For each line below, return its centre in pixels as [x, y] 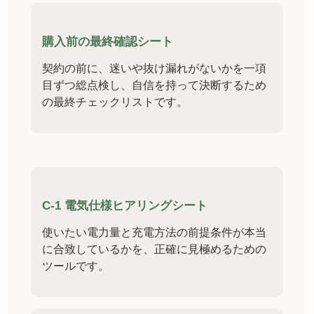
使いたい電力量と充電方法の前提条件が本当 [154, 233]
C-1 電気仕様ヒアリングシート [125, 206]
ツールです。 [76, 266]
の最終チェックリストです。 [115, 102]
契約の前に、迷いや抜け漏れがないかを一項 [154, 69]
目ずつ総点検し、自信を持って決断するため [154, 86]
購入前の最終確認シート [108, 42]
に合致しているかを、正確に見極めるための [154, 250]
